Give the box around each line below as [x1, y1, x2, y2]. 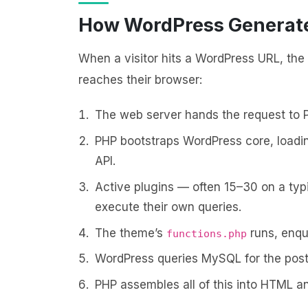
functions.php [166, 227, 247, 240]
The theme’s [95, 225, 166, 240]
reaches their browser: [78, 73, 202, 87]
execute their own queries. [95, 199, 241, 214]
